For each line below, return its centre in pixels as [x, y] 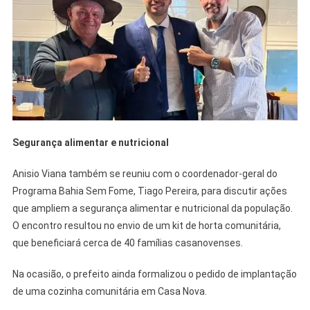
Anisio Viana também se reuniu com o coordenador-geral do [145, 173]
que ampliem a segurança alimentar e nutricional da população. [152, 208]
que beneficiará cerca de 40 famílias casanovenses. [127, 243]
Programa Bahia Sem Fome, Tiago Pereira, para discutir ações [149, 191]
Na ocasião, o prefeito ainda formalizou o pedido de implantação [154, 274]
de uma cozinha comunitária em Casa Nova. [109, 291]
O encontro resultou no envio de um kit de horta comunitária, [146, 225]
